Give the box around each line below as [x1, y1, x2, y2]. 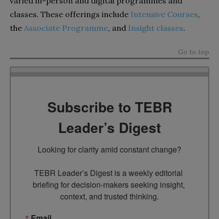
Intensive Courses [131, 9, 198, 19]
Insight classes [128, 22, 183, 33]
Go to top [178, 47, 209, 56]
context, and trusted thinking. [60, 190, 159, 202]
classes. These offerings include [10, 9, 131, 19]
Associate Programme [24, 22, 108, 33]
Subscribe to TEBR [47, 96, 172, 117]
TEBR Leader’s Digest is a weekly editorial [34, 167, 183, 178]
